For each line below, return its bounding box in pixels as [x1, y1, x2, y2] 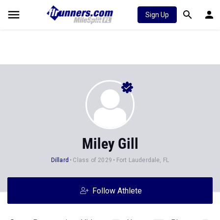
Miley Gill [82, 135, 138, 152]
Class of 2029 [73, 157, 112, 164]
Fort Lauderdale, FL [116, 157, 169, 164]
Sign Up [145, 11, 169, 19]
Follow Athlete [92, 186, 142, 195]
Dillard [51, 157, 69, 164]
